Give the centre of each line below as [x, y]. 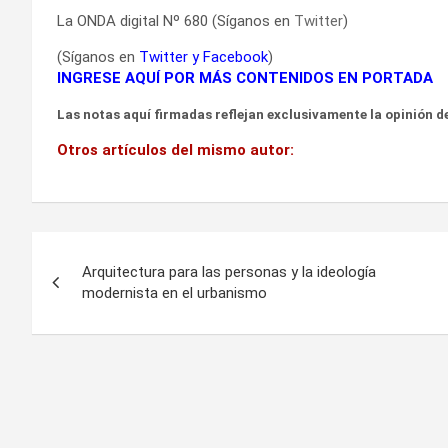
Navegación [116, 250]
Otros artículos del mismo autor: [175, 149]
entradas [94, 332]
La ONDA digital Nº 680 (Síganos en [175, 20]
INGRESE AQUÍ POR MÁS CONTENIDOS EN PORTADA [245, 77]
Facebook [235, 56]
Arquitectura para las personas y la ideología [229, 271]
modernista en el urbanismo [174, 292]
